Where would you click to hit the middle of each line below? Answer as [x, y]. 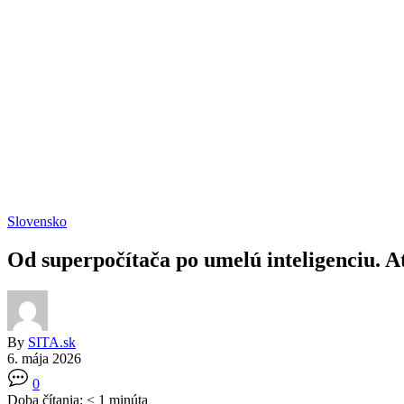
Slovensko [37, 221]
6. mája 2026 [44, 358]
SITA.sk [52, 342]
